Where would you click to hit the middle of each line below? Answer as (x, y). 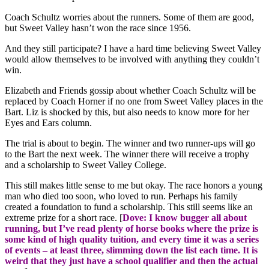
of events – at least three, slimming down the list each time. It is (131, 250)
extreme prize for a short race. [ (64, 218)
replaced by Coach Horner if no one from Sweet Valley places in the (134, 101)
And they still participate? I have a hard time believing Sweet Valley (133, 49)
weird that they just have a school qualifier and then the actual (131, 261)
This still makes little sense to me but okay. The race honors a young (134, 186)
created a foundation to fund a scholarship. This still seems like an (129, 207)
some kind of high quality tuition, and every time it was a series (132, 240)
